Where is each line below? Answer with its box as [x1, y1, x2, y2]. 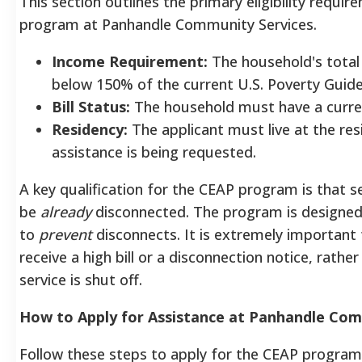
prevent [39, 224, 92, 244]
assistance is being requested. [52, 141, 256, 162]
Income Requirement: [52, 51, 208, 71]
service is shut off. [19, 269, 142, 289]
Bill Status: [52, 96, 130, 116]
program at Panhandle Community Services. [19, 14, 317, 34]
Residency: [52, 119, 128, 139]
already [40, 201, 91, 221]
